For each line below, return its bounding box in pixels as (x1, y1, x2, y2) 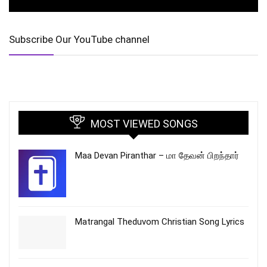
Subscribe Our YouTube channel (9, 33, 150, 46)
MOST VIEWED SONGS (90, 117, 198, 131)
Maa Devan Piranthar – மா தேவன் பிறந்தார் (75, 150, 239, 162)
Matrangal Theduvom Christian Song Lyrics (75, 216, 244, 228)
